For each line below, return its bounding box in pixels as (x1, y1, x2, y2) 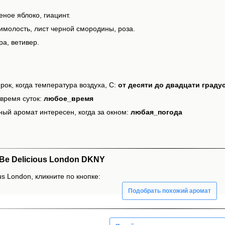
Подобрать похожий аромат (128, 187, 211, 194)
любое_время (44, 94, 93, 103)
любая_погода (131, 108, 182, 117)
